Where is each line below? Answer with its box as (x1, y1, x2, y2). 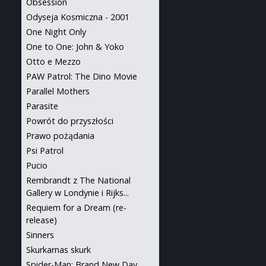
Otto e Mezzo (26, 56, 81, 67)
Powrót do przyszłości (26, 115, 113, 126)
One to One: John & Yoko (26, 41, 124, 52)
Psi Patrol (26, 145, 64, 156)
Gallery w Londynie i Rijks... (26, 187, 129, 198)
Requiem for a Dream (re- (26, 202, 126, 213)
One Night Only (26, 26, 86, 37)
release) (26, 214, 57, 226)
